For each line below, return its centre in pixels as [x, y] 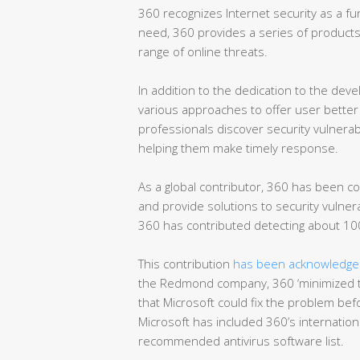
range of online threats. [203, 51]
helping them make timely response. [238, 147]
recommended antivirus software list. [241, 340]
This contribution [186, 263]
